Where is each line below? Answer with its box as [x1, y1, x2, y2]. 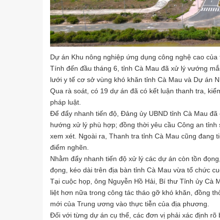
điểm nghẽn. [50, 143, 89, 151]
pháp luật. [50, 98, 81, 106]
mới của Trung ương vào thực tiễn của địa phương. [50, 199, 209, 208]
